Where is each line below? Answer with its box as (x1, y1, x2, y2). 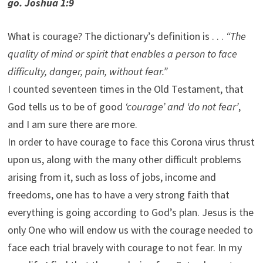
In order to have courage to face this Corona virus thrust (7, 135, 255, 149)
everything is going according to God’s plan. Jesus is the (7, 205, 254, 219)
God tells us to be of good (7, 100, 125, 113)
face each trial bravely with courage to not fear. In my (7, 241, 242, 254)
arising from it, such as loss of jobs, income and (7, 170, 216, 184)
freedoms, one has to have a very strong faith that (7, 188, 230, 201)
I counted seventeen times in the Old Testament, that (7, 82, 244, 96)
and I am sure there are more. (7, 117, 137, 131)
